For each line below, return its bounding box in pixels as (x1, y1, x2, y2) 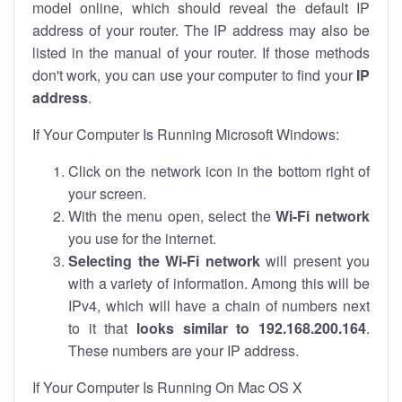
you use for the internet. (68, 228, 216, 249)
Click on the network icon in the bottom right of (68, 161, 370, 181)
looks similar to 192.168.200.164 (136, 318, 366, 338)
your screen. (68, 183, 146, 204)
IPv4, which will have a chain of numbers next (68, 295, 370, 316)
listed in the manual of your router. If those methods (32, 42, 370, 63)
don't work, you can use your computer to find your (32, 65, 356, 85)
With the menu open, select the (68, 205, 276, 226)
